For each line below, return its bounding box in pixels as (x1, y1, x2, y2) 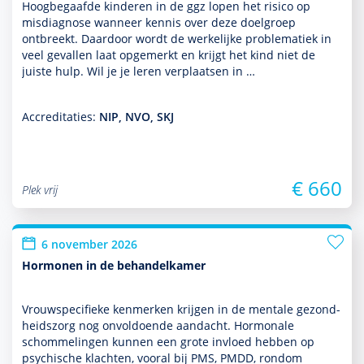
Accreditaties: (22, 109, 99, 124)
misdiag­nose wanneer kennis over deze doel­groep (22, 15, 296, 30)
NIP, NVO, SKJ (99, 109, 174, 124)
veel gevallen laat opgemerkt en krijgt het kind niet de (22, 47, 315, 63)
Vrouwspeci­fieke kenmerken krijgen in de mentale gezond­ (22, 301, 340, 317)
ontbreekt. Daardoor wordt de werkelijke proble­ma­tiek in (22, 31, 331, 46)
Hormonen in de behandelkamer (22, 258, 206, 273)
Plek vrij (22, 182, 58, 197)
